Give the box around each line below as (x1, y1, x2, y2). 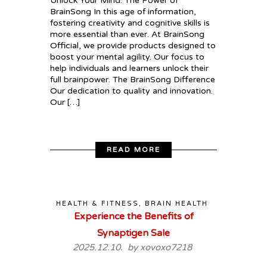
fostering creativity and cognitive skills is (50, 17, 210, 28)
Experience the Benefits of (73, 210, 194, 223)
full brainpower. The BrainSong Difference (50, 74, 215, 85)
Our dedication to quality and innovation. (50, 85, 213, 96)
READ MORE (107, 145, 160, 154)
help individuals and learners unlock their (50, 63, 209, 73)
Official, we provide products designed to (50, 40, 216, 51)
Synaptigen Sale (97, 227, 170, 240)
